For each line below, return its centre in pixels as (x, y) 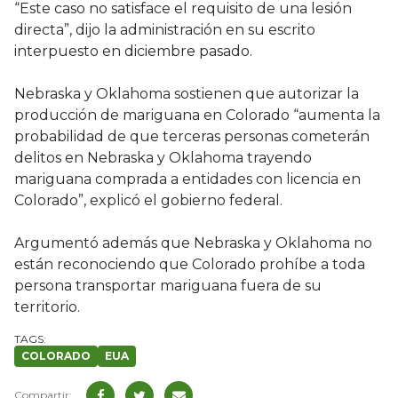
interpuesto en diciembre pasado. (133, 52)
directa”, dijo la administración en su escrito (165, 30)
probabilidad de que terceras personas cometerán (192, 137)
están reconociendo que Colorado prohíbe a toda (190, 265)
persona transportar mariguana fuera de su (168, 286)
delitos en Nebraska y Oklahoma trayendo (163, 158)
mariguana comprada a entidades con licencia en (187, 179)
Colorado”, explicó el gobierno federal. (148, 201)
